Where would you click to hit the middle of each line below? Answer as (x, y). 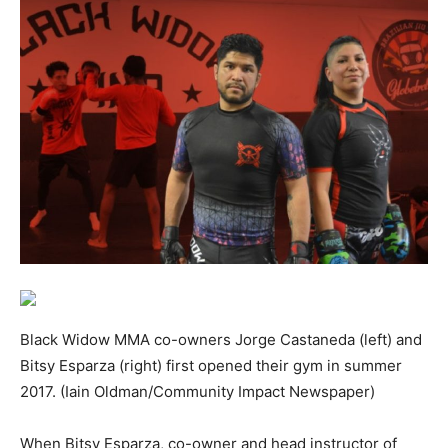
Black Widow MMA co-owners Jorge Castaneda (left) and (221, 339)
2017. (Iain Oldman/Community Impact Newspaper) (197, 391)
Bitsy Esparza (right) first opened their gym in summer (211, 365)
